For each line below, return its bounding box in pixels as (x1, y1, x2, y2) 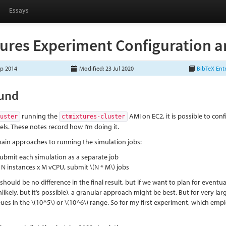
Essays (9, 6, 29, 15)
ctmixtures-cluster (62, 113, 126, 120)
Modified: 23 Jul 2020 (78, 65, 134, 72)
